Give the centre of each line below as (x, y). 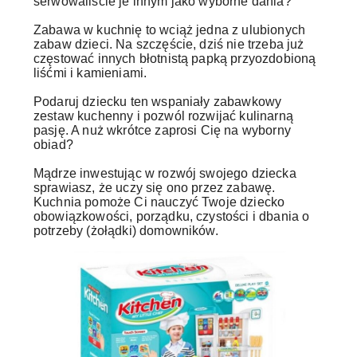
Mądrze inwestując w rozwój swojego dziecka (165, 173)
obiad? (53, 145)
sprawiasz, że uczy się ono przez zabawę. (155, 188)
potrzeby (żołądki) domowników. (126, 231)
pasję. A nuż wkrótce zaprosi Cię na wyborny (162, 130)
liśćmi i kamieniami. (90, 73)
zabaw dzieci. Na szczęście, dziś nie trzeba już (169, 44)
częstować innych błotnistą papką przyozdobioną (175, 59)
